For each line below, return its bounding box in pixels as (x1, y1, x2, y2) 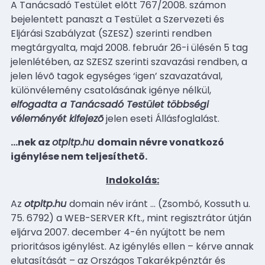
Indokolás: (106, 173, 159, 187)
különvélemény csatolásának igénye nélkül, (11, 83, 211, 97)
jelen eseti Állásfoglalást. (104, 111, 219, 125)
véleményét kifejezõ (11, 111, 104, 125)
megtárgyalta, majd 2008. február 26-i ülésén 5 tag (11, 40, 248, 54)
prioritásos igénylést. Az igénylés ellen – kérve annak (11, 239, 254, 253)
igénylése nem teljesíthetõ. (11, 149, 147, 163)
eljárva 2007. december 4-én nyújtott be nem (11, 225, 225, 239)
